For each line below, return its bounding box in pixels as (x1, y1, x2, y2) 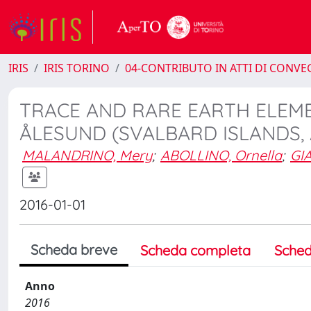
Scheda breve (31, 241, 117, 258)
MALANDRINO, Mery (22, 146, 152, 164)
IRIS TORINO (44, 60, 110, 76)
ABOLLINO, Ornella (160, 146, 282, 164)
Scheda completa (140, 242, 251, 259)
